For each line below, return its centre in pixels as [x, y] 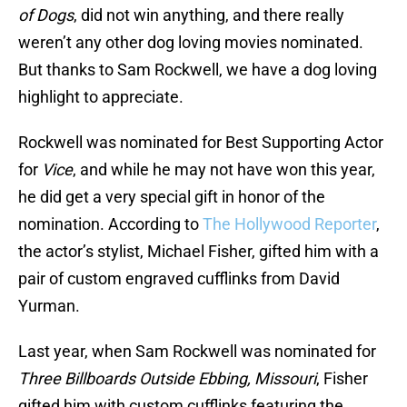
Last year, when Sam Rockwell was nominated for [197, 352]
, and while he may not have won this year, [224, 170]
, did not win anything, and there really [209, 15]
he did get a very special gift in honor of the [172, 197]
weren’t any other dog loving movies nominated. [191, 43]
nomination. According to [110, 224]
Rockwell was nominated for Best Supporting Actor [201, 143]
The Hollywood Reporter [289, 224]
